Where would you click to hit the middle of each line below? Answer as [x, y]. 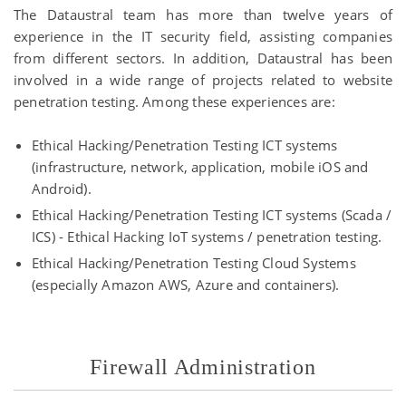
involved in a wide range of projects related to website [203, 80]
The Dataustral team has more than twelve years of [203, 14]
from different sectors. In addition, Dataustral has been [203, 58]
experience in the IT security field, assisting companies [203, 36]
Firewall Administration [203, 367]
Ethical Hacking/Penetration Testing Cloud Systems [194, 263]
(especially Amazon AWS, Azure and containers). [186, 285]
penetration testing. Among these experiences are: [174, 101]
